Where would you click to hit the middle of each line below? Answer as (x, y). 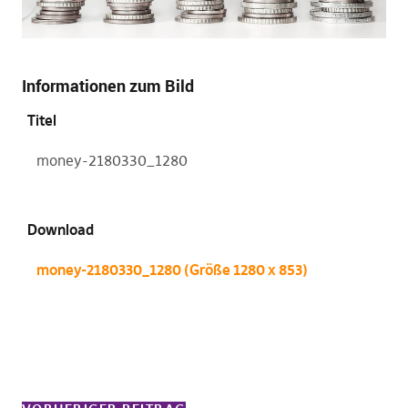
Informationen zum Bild (107, 85)
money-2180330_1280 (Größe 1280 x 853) (172, 269)
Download (61, 229)
